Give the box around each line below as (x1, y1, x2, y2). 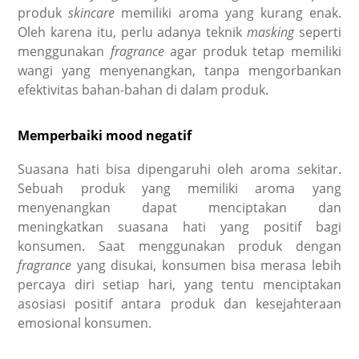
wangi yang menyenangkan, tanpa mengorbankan (18, 61, 341, 79)
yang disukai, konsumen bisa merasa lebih (76, 256, 341, 275)
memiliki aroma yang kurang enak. (115, 3, 341, 22)
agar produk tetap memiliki (169, 42, 341, 60)
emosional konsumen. (18, 314, 155, 333)
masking (246, 22, 299, 41)
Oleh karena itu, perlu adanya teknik (18, 22, 247, 41)
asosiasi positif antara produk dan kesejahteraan (18, 295, 341, 313)
